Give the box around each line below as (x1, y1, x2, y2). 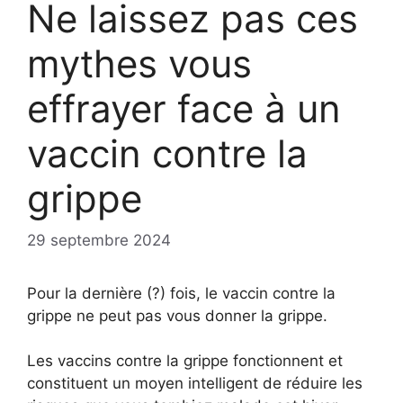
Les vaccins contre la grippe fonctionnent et (27, 352, 343, 371)
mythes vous (27, 40, 252, 87)
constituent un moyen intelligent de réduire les (27, 374, 363, 393)
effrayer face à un (27, 85, 341, 132)
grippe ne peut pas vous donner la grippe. (27, 306, 327, 325)
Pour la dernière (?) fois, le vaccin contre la (27, 283, 336, 302)
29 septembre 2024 (27, 230, 171, 249)
